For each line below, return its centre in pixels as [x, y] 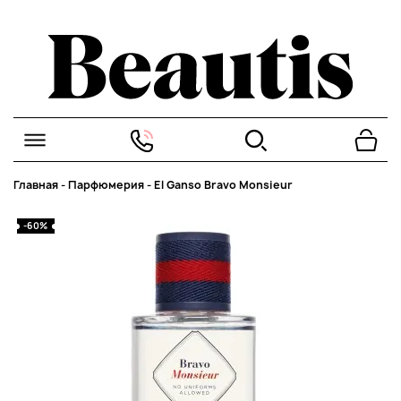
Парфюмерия [106, 185]
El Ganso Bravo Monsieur [223, 185]
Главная [36, 185]
